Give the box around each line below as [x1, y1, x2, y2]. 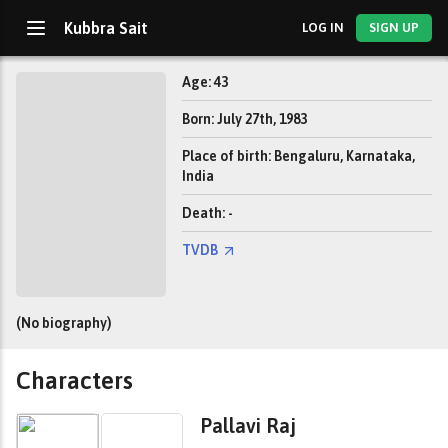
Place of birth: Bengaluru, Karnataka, [182, 148, 415, 164]
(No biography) [16, 315, 112, 331]
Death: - [182, 205, 233, 221]
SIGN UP [369, 20, 420, 35]
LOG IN [301, 20, 344, 35]
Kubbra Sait [64, 19, 148, 37]
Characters [16, 367, 133, 394]
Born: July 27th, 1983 [182, 111, 307, 127]
